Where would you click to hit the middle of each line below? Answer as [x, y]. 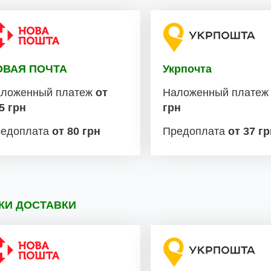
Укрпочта [188, 69]
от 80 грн [76, 132]
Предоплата [196, 132]
